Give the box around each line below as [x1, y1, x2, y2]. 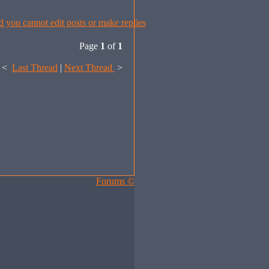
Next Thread [64, 62, 115, 73]
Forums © [95, 176, 134, 186]
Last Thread [12, 62, 58, 73]
